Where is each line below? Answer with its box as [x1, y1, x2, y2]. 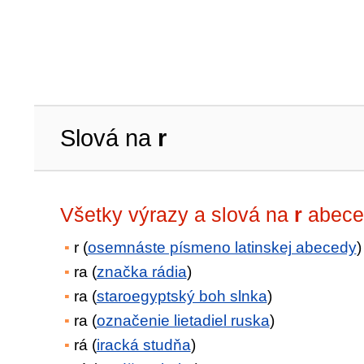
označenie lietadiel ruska [96, 312, 270, 329]
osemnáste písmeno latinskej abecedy [87, 239, 357, 256]
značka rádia [96, 263, 187, 280]
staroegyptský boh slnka [96, 288, 267, 305]
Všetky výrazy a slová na [59, 203, 294, 226]
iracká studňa [96, 336, 191, 353]
